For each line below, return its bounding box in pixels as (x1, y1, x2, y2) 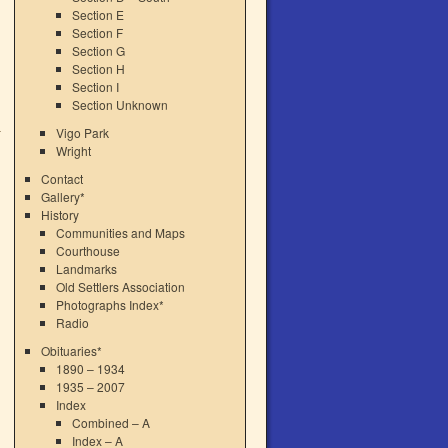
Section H (71, 60, 125, 77)
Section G (71, 42, 125, 59)
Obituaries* (40, 342, 102, 359)
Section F (71, 24, 123, 41)
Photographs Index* (56, 296, 165, 313)
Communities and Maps (56, 224, 186, 241)
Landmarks (56, 260, 118, 277)
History (40, 206, 79, 223)
